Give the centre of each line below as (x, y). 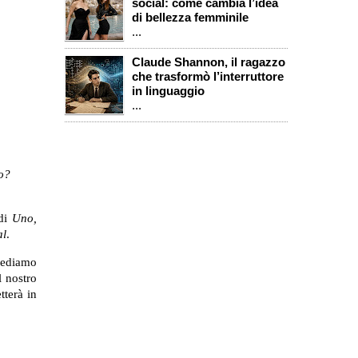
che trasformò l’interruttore (208, 77)
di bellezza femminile (190, 18)
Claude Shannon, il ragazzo (209, 62)
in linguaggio (168, 91)
